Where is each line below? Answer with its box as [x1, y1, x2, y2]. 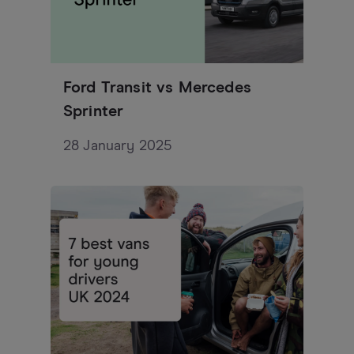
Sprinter [63, 103, 124, 119]
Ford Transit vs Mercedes [63, 79, 251, 96]
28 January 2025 [63, 138, 172, 153]
